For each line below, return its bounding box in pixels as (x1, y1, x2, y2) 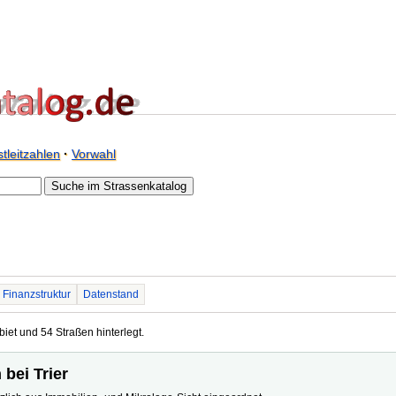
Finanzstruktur (3, 288, 71, 301)
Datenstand (83, 288, 139, 301)
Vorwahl (72, 147, 116, 161)
